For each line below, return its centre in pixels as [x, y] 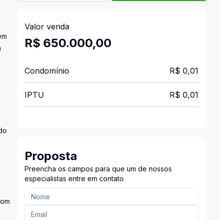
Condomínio [47, 71]
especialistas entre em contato [74, 179]
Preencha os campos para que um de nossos [98, 169]
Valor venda [47, 27]
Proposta [51, 156]
